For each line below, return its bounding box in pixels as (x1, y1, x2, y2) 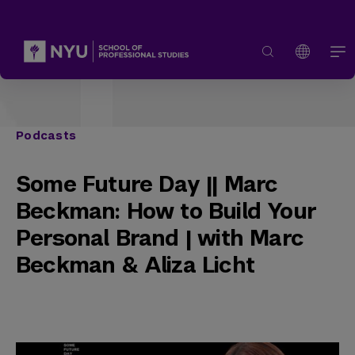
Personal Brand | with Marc (16, 224, 303, 252)
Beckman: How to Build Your (16, 197, 316, 225)
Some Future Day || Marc (16, 170, 278, 198)
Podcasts (16, 128, 77, 143)
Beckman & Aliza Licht (16, 251, 254, 279)
